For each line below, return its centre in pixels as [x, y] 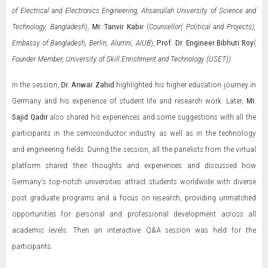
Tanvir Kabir [124, 26]
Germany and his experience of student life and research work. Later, [129, 100]
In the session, [37, 84]
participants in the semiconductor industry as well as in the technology [134, 133]
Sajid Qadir [30, 117]
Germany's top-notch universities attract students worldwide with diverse [134, 181]
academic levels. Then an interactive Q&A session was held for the [134, 230]
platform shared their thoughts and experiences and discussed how [134, 165]
